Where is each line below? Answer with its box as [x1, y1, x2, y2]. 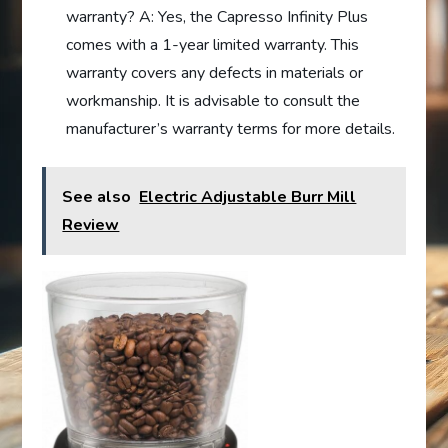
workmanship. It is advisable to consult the [66, 89, 361, 112]
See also [62, 185, 132, 208]
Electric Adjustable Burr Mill [139, 185, 357, 208]
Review [62, 213, 120, 236]
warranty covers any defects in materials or [66, 61, 364, 84]
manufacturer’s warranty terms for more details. [66, 117, 396, 140]
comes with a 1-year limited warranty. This [66, 33, 360, 56]
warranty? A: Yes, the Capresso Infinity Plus [66, 5, 369, 28]
